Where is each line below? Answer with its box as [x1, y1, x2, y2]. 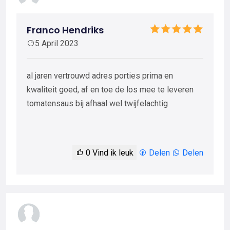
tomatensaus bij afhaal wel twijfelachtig [27, 99, 168, 109]
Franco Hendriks [27, 24, 104, 37]
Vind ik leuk [90, 148, 133, 158]
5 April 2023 [35, 39, 79, 49]
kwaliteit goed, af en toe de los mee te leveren [27, 85, 194, 95]
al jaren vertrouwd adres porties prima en [27, 71, 173, 81]
